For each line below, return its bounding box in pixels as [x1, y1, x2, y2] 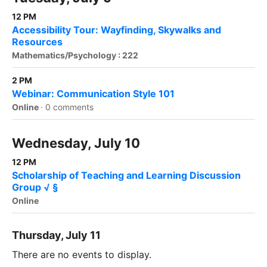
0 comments [45, 102, 94, 113]
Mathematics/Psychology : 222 [12, 50, 138, 61]
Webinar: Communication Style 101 [12, 88, 175, 100]
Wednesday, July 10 [12, 135, 140, 151]
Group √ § [12, 181, 58, 194]
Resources [12, 36, 63, 48]
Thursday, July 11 [12, 229, 101, 242]
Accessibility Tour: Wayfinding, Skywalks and [12, 24, 221, 36]
